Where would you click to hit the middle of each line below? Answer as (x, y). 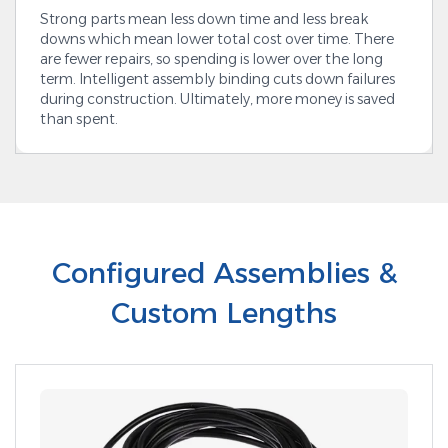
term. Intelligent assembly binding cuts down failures (217, 78)
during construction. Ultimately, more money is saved (217, 98)
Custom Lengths (224, 312)
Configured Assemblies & (224, 272)
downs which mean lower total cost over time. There (217, 38)
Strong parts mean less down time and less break (204, 18)
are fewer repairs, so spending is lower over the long (211, 58)
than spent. (79, 118)
